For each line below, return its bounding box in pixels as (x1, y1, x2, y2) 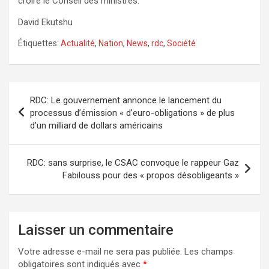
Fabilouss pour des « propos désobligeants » (62, 169, 239, 181)
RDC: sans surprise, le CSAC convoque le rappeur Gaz (27, 157, 239, 168)
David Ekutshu (18, 16, 73, 28)
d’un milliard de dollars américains (30, 119, 163, 131)
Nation (98, 38, 123, 48)
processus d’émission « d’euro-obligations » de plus (30, 107, 235, 118)
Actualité (61, 38, 95, 48)
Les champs (184, 246, 233, 257)
